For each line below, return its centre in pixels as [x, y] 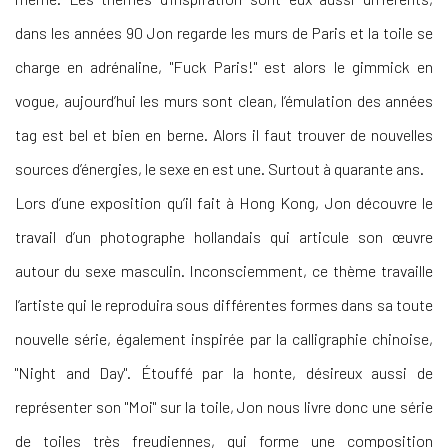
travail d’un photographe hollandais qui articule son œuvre [224, 237]
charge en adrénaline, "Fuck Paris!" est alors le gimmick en [224, 67]
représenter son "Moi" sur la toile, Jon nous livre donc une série [224, 407]
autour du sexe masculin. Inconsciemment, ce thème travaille [224, 271]
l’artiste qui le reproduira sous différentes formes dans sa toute [224, 305]
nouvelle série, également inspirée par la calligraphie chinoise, [224, 339]
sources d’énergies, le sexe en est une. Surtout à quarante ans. [219, 169]
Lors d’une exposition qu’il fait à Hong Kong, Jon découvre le [224, 203]
